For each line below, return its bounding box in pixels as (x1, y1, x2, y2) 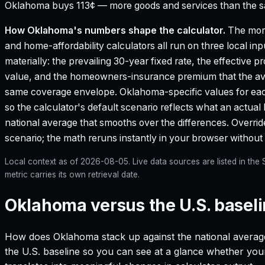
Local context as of (5, 157, 80, 167)
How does (5, 230, 53, 243)
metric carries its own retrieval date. (5, 170, 140, 180)
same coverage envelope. (5, 86, 119, 98)
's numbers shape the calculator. (73, 24, 225, 36)
